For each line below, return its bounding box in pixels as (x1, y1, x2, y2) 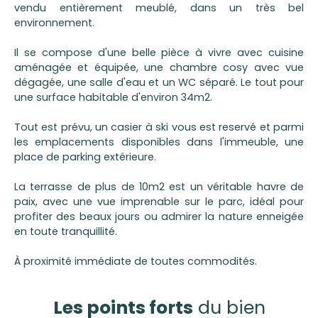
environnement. (14, 15, 94, 30)
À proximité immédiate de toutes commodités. (14, 253, 263, 268)
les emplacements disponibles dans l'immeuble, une (14, 134, 304, 149)
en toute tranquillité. (14, 224, 117, 238)
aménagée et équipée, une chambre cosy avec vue (14, 60, 304, 75)
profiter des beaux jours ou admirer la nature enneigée (14, 209, 304, 224)
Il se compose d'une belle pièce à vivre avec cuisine (14, 45, 304, 60)
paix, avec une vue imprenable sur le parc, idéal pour (14, 194, 304, 209)
